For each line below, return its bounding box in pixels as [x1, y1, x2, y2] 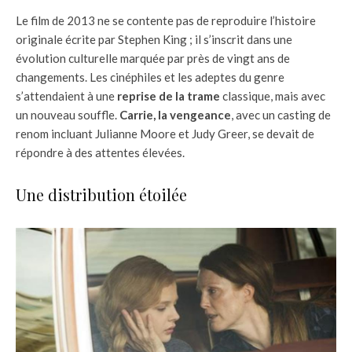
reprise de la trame [117, 88, 220, 103]
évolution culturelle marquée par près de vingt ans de [16, 50, 290, 65]
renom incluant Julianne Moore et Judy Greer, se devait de [16, 126, 314, 141]
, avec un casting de [231, 107, 331, 122]
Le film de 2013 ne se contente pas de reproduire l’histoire [16, 13, 316, 27]
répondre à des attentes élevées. [16, 145, 185, 159]
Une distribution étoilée [16, 183, 187, 205]
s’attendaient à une [16, 88, 117, 103]
